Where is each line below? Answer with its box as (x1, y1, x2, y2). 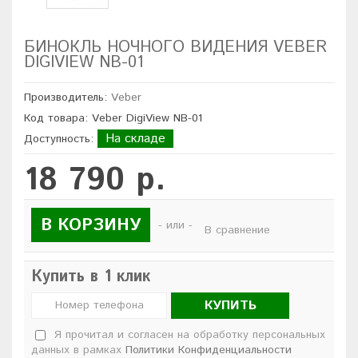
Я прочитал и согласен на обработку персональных (54, 327, 325, 344)
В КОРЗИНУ (41, 213, 141, 237)
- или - (150, 217, 201, 234)
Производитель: (24, 89, 111, 105)
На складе (105, 129, 165, 148)
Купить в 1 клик (31, 265, 150, 288)
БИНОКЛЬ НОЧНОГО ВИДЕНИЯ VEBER (24, 36, 327, 59)
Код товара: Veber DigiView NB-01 (24, 110, 202, 126)
